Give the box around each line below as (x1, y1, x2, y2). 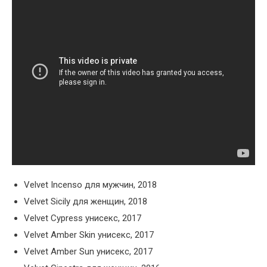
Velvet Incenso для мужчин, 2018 (24, 179, 157, 191)
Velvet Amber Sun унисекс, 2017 (24, 246, 153, 257)
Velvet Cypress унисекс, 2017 (24, 213, 141, 224)
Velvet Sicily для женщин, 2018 (24, 196, 147, 207)
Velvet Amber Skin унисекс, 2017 (24, 229, 154, 241)
